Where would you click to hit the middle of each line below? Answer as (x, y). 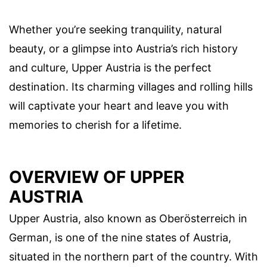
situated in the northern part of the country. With (133, 257)
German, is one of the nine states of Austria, (120, 238)
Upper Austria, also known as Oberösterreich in (128, 219)
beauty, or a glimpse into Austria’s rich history (123, 49)
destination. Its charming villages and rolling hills (131, 87)
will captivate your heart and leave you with (119, 106)
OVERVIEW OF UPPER (97, 177)
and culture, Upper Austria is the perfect (110, 68)
